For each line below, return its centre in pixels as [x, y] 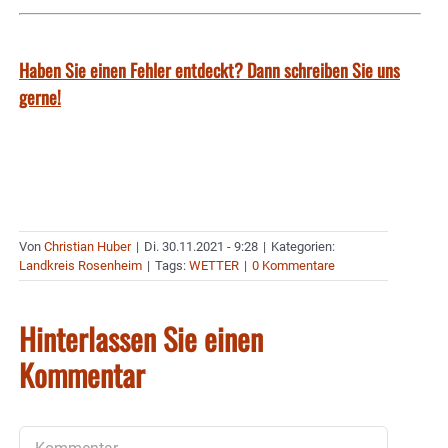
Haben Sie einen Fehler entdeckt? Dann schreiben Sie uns [209, 69]
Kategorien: [303, 246]
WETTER [214, 265]
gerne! [40, 96]
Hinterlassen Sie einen [141, 338]
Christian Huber [87, 246]
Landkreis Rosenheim [80, 265]
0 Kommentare [293, 265]
